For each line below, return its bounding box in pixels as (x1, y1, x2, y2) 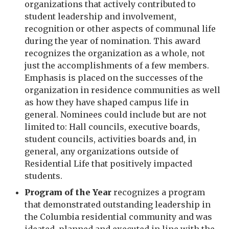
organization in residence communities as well (25, 85, 220, 95)
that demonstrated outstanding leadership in (25, 199, 211, 210)
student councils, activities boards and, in (25, 134, 196, 144)
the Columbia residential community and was (25, 212, 212, 222)
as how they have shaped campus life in (25, 97, 189, 107)
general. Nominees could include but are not (25, 109, 207, 120)
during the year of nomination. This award (25, 36, 200, 46)
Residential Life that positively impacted (25, 158, 192, 169)
